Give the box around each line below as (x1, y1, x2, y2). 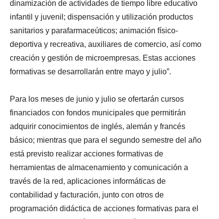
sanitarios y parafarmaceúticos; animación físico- (10, 26, 178, 35)
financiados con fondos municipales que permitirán (10, 109, 186, 117)
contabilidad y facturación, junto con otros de (10, 191, 164, 199)
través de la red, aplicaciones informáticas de (10, 177, 166, 186)
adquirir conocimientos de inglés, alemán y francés (10, 122, 185, 131)
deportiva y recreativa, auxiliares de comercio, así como (10, 40, 201, 49)
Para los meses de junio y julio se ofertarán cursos (10, 95, 184, 104)
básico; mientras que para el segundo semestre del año (10, 136, 201, 145)
